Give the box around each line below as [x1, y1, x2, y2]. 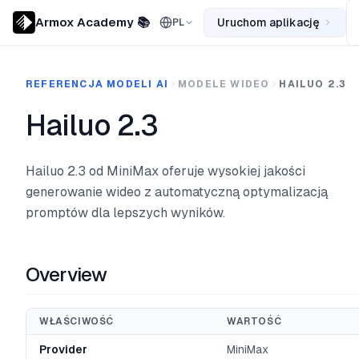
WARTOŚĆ [227, 316, 282, 327]
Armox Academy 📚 [35, 15, 150, 29]
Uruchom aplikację [217, 16, 320, 29]
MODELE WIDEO [178, 79, 270, 90]
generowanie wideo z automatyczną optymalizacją [26, 184, 328, 200]
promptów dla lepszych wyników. [26, 205, 225, 220]
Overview [26, 264, 107, 285]
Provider [39, 343, 87, 356]
